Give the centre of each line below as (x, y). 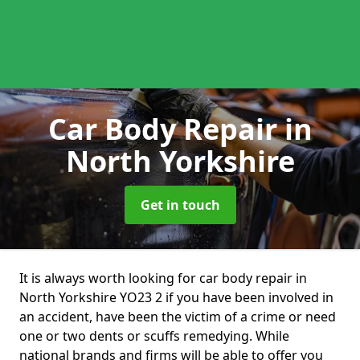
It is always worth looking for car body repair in (163, 278)
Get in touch (180, 205)
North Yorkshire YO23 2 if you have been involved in (176, 297)
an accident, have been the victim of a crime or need (178, 317)
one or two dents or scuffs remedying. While (154, 336)
